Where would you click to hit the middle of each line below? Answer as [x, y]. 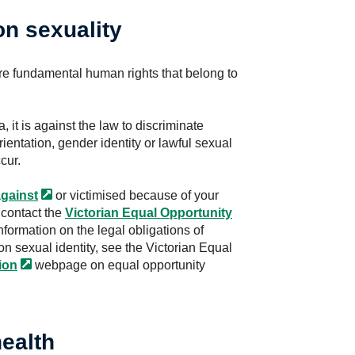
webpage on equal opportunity [118, 265]
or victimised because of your [136, 195]
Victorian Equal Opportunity [149, 213]
